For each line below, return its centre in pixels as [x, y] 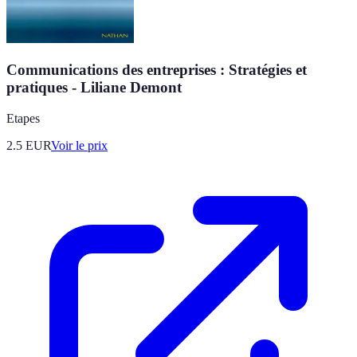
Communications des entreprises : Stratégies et [157, 70]
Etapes [23, 118]
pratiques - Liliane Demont [94, 88]
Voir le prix [79, 145]
